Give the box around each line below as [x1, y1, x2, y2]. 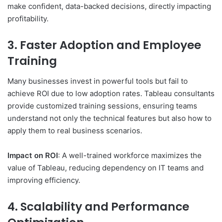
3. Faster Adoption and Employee [7, 37, 201, 54]
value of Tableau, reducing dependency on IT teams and [7, 163, 204, 172]
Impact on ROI [7, 150, 58, 160]
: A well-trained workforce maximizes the [58, 150, 202, 160]
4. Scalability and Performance [7, 198, 189, 215]
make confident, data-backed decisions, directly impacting [7, 1, 211, 11]
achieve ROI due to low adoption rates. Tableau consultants [7, 88, 215, 98]
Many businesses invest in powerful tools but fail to [7, 76, 188, 86]
